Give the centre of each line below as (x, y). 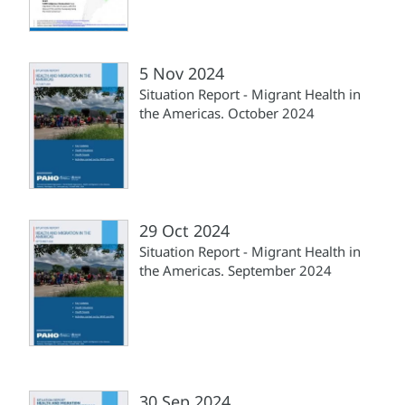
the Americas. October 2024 (227, 113)
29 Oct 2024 (184, 230)
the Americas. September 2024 (235, 270)
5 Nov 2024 (182, 73)
